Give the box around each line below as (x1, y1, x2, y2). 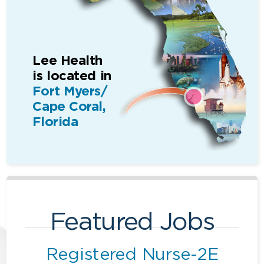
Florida (32, 113, 78, 130)
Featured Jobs (49, 207, 214, 235)
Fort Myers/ (32, 82, 108, 100)
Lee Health (32, 51, 103, 69)
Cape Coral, (32, 97, 106, 115)
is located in (32, 67, 111, 84)
